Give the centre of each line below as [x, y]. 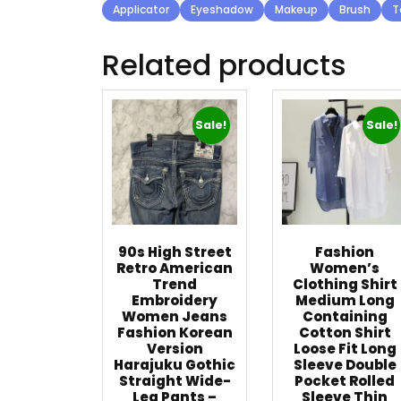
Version [175, 349]
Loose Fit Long [345, 349]
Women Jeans [175, 317]
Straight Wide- [175, 381]
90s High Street [175, 252]
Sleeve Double [345, 365]
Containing [345, 317]
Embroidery [175, 301]
